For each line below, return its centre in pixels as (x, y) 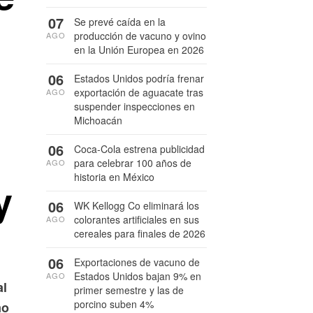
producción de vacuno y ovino (140, 36)
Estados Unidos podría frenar (139, 78)
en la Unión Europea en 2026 (139, 50)
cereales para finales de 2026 (140, 233)
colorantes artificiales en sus (137, 219)
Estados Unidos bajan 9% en (138, 276)
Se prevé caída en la (120, 22)
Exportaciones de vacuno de (137, 262)
